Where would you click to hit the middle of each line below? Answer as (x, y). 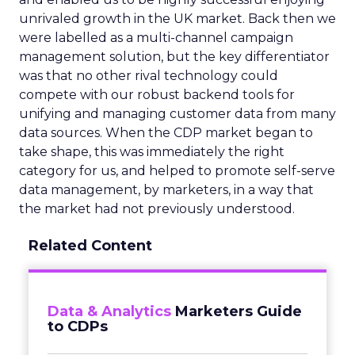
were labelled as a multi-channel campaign (156, 38)
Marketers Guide (239, 311)
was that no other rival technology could (149, 76)
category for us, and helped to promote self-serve (177, 171)
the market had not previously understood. (157, 209)
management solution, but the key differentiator (174, 57)
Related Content (90, 246)
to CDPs (78, 326)
